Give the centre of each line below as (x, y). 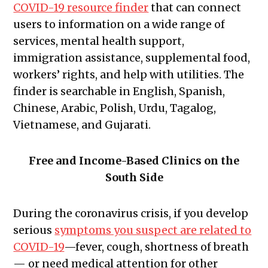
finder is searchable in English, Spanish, (119, 92)
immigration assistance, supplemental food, (132, 58)
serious (34, 230)
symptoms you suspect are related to (153, 230)
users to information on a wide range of (119, 25)
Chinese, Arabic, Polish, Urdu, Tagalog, (115, 108)
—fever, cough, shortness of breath (157, 247)
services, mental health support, (99, 41)
